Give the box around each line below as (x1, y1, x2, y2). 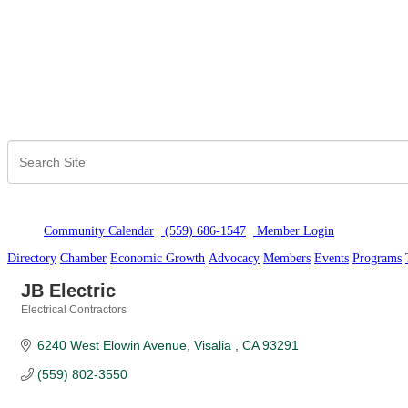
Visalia (193, 338, 235, 353)
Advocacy (209, 251, 260, 266)
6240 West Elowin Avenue (36, 338, 187, 353)
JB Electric (21, 280, 116, 301)
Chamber (60, 251, 107, 266)
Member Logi (253, 224, 328, 239)
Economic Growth (110, 251, 205, 266)
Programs (352, 251, 402, 266)
